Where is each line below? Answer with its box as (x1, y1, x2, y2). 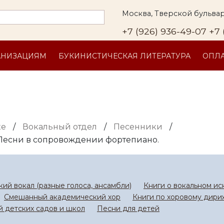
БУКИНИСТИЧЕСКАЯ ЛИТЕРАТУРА (58, 51, 190, 60)
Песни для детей (97, 204, 159, 213)
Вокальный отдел (22, 122, 97, 131)
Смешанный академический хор (4, 192, 120, 201)
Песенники (113, 122, 162, 131)
